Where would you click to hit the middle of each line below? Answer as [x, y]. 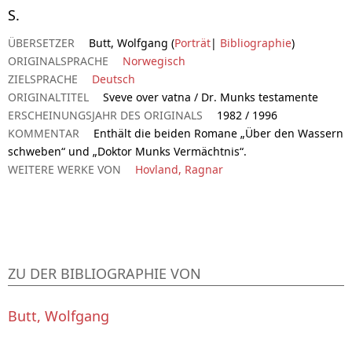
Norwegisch [154, 60]
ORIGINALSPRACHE [58, 60]
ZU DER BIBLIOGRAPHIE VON [104, 273]
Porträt [192, 42]
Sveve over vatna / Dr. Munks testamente [211, 97]
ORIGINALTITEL [48, 97]
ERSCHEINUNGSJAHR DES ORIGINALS [105, 115]
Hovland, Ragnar [179, 169]
